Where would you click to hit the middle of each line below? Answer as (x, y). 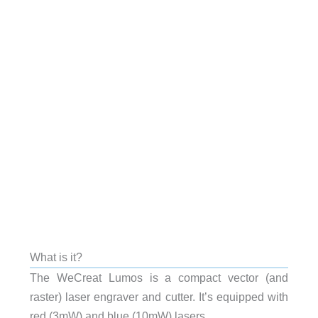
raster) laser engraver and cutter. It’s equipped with (159, 296)
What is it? (56, 257)
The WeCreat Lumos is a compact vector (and (159, 277)
